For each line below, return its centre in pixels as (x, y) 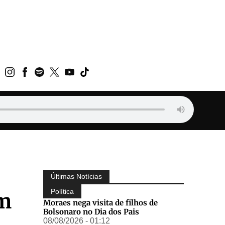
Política (62, 191)
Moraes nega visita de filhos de (100, 202)
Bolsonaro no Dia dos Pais (91, 211)
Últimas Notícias (76, 176)
